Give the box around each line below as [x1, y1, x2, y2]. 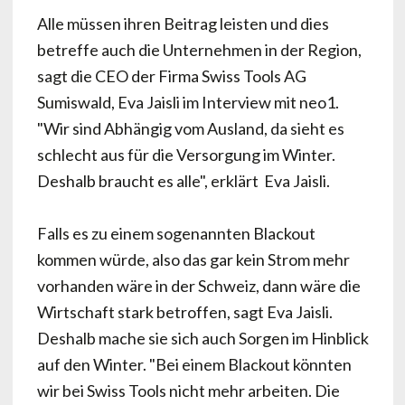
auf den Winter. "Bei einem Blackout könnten [36, 354, 352, 375]
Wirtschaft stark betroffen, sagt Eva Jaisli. [36, 302, 333, 323]
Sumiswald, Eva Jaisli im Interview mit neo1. [36, 92, 339, 113]
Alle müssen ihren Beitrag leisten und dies [36, 14, 329, 34]
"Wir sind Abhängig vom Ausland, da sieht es [36, 118, 344, 139]
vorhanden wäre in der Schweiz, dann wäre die [36, 276, 361, 297]
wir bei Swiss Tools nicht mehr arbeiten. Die [36, 381, 340, 401]
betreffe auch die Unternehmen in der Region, [36, 40, 362, 61]
